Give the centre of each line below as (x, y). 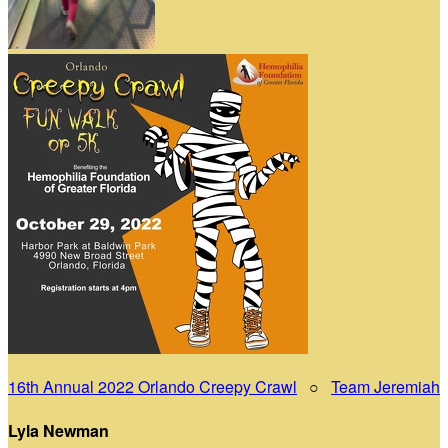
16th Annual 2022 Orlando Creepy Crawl (152, 386)
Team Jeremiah (385, 386)
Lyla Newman (58, 431)
